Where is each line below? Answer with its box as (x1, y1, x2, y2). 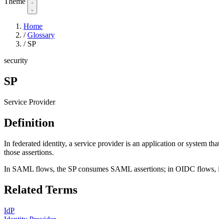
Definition (4, 116, 54, 129)
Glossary (27, 31, 55, 40)
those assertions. (4, 148, 54, 156)
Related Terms (4, 183, 77, 196)
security (4, 56, 28, 65)
